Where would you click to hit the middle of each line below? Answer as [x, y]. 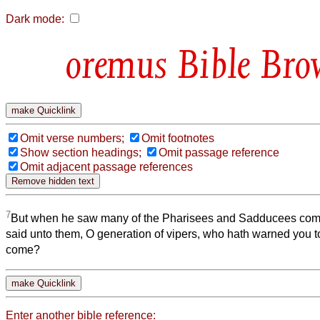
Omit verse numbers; [72, 138]
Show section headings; [81, 152]
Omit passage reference [219, 152]
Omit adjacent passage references [106, 166]
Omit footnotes [178, 138]
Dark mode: [35, 19]
